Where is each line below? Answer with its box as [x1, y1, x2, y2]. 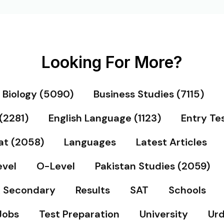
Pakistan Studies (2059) [95, 159, 210, 172]
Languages [63, 135, 116, 148]
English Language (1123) [48, 111, 161, 124]
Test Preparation [39, 207, 119, 220]
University [139, 207, 188, 220]
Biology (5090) [2, 87, 73, 100]
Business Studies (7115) [93, 87, 204, 100]
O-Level [36, 159, 75, 172]
